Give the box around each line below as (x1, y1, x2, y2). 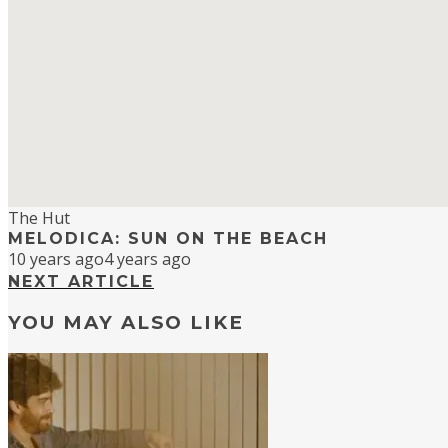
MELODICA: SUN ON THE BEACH (8, 229, 328, 249)
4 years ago (104, 248, 191, 271)
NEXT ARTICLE (8, 272, 154, 292)
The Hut (8, 207, 70, 230)
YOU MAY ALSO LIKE (8, 311, 244, 335)
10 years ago (8, 248, 104, 271)
